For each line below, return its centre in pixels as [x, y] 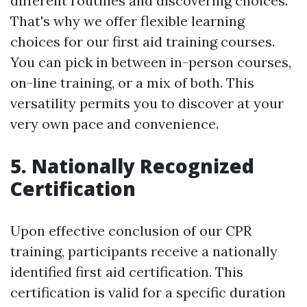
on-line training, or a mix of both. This [132, 82]
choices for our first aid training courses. [143, 41]
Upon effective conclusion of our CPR [131, 230]
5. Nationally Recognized [132, 165]
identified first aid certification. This [127, 271]
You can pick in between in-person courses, [151, 62]
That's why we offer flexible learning [127, 21]
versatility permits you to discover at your [147, 103]
